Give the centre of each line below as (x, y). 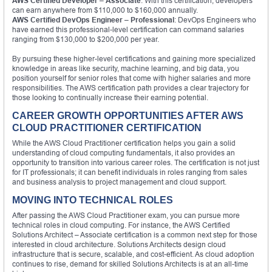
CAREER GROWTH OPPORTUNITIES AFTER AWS (128, 115)
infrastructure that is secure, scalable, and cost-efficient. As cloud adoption (133, 254)
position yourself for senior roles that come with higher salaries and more (131, 78)
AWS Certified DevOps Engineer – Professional (93, 19)
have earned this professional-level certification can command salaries (128, 29)
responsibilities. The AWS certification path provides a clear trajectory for (131, 87)
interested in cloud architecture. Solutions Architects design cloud (119, 244)
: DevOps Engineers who (215, 19)
